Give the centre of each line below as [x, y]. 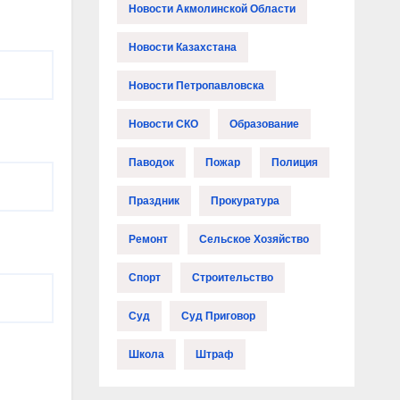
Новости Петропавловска [196, 86]
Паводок [151, 163]
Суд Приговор [218, 317]
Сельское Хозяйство [254, 240]
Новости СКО [163, 125]
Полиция [294, 163]
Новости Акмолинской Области [212, 9]
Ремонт [148, 240]
